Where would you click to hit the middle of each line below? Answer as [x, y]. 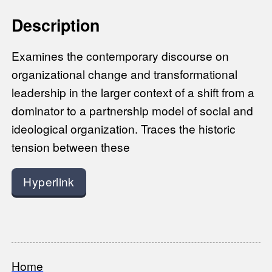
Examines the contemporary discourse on [121, 56]
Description [56, 25]
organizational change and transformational [125, 74]
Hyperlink [49, 182]
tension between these [71, 147]
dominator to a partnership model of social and [133, 110]
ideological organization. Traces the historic [124, 129]
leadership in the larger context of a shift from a [133, 92]
